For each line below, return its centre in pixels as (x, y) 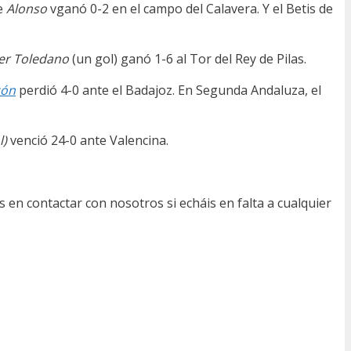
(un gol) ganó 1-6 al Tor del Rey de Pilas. (189, 59)
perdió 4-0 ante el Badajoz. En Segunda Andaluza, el (168, 90)
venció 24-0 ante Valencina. (89, 141)
